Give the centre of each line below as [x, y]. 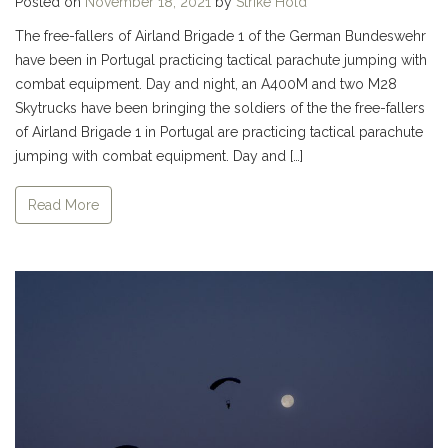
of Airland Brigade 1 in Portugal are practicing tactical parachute [219, 132]
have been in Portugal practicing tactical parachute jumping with [221, 60]
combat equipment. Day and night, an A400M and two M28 [206, 84]
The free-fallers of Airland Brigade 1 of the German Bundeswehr [220, 36]
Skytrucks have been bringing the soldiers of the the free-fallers [220, 108]
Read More [63, 204]
